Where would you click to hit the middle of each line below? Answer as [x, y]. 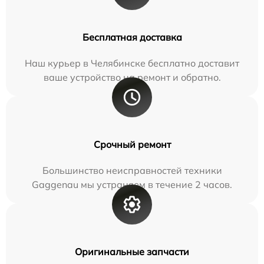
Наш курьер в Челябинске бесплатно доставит [132, 63]
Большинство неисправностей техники [132, 171]
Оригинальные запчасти [132, 252]
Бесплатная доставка [132, 37]
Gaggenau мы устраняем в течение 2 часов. [132, 185]
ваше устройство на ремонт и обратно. [132, 77]
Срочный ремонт [132, 145]
